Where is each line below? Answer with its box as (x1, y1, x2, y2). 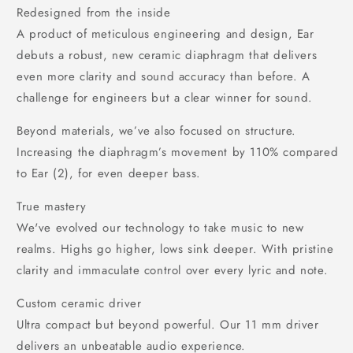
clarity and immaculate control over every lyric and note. (17, 262, 329, 279)
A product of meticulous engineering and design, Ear (17, 25, 314, 43)
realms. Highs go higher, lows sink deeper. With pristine (17, 240, 334, 258)
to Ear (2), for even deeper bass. (17, 165, 201, 182)
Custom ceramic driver (17, 295, 142, 312)
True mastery (17, 198, 87, 215)
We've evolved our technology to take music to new (17, 219, 304, 236)
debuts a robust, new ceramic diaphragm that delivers (17, 46, 318, 64)
